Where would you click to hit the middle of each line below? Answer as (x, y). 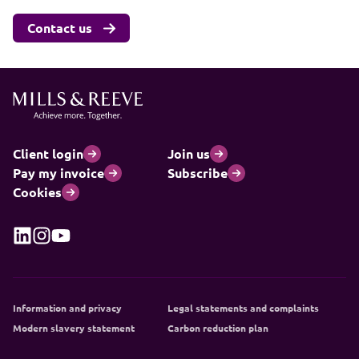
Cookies (37, 192)
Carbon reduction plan (218, 328)
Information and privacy (67, 308)
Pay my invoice (58, 173)
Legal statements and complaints (243, 308)
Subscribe (198, 173)
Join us (189, 153)
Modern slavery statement (74, 328)
